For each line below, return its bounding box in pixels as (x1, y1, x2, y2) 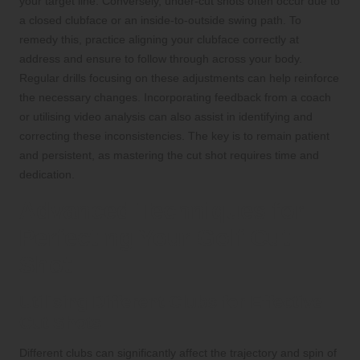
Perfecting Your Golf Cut (19, 225, 290, 252)
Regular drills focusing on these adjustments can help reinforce (19, 72, 339, 85)
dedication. (19, 168, 75, 182)
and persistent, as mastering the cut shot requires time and (19, 149, 319, 162)
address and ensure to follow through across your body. (19, 52, 302, 66)
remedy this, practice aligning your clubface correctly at (19, 33, 299, 47)
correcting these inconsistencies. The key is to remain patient (19, 129, 329, 143)
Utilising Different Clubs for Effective (19, 292, 322, 313)
